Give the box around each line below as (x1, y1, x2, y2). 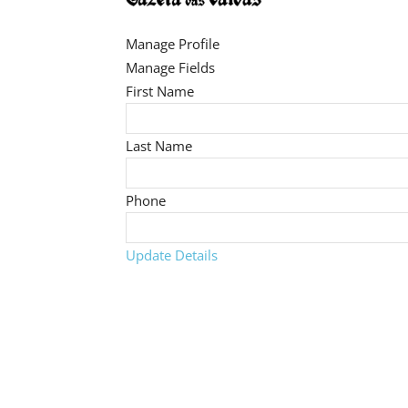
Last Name (126, 137, 192, 156)
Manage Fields (126, 58, 215, 77)
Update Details (126, 246, 218, 265)
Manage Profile (126, 35, 219, 54)
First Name (126, 82, 194, 101)
